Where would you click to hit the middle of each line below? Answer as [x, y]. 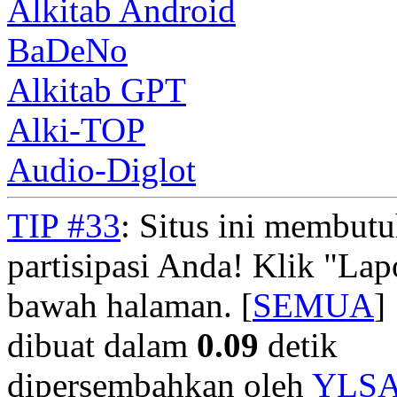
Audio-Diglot [101, 169]
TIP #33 [64, 225]
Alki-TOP [76, 129]
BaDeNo [67, 50]
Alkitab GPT [97, 90]
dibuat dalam [102, 345]
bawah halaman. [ [130, 305]
